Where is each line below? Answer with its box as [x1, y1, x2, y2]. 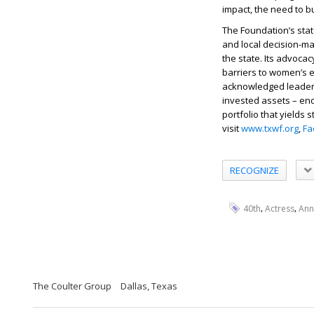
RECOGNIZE [230, 163, 279, 177]
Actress [265, 203, 294, 215]
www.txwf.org [241, 122, 299, 135]
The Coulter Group [33, 280, 111, 293]
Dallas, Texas [121, 280, 177, 293]
